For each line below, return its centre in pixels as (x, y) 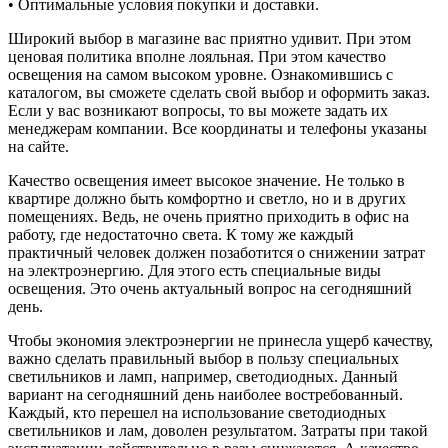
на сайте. (38, 146)
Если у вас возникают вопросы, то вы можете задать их (198, 110)
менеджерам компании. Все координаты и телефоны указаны (217, 128)
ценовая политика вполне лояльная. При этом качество (197, 56)
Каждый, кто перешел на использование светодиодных (197, 412)
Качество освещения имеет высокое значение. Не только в (206, 180)
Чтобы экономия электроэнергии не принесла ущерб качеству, (220, 340)
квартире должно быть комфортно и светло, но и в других (207, 198)
